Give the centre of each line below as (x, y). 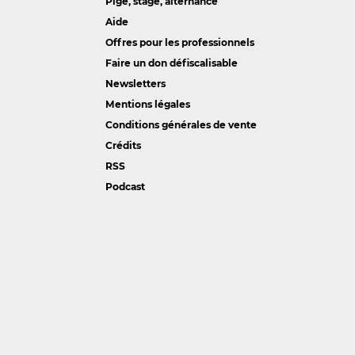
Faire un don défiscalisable (171, 63)
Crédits (123, 146)
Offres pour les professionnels (179, 43)
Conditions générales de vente (181, 125)
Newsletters (135, 84)
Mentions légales (147, 105)
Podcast (125, 187)
